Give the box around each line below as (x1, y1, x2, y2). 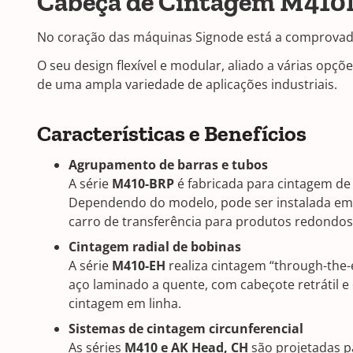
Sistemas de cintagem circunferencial (69, 320, 303, 337)
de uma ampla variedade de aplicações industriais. (37, 76, 337, 93)
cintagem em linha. (69, 295, 181, 312)
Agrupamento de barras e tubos (69, 156, 268, 173)
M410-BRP (112, 175, 174, 192)
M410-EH (112, 257, 165, 274)
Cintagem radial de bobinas (69, 238, 241, 255)
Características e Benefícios (37, 121, 307, 147)
